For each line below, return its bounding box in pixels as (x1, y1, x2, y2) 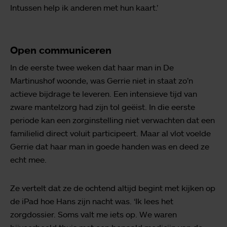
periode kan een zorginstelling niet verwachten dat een (10, 115, 215, 125)
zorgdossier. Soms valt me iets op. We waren (10, 209, 177, 219)
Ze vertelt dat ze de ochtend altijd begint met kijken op (10, 183, 215, 193)
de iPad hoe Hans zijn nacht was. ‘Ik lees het (10, 196, 173, 206)
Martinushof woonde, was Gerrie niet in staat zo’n (10, 75, 193, 86)
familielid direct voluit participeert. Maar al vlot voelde (10, 128, 211, 138)
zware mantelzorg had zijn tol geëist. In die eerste (10, 102, 195, 112)
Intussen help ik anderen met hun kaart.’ (10, 3, 158, 13)
